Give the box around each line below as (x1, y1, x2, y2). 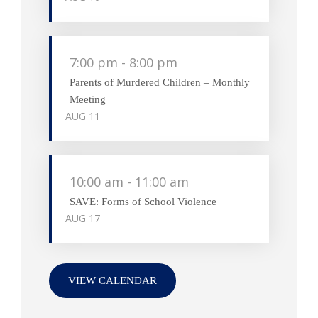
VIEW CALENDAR (67, 275, 157, 287)
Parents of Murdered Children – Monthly (69, 76, 250, 88)
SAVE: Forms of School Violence (69, 195, 216, 207)
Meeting (69, 93, 106, 105)
